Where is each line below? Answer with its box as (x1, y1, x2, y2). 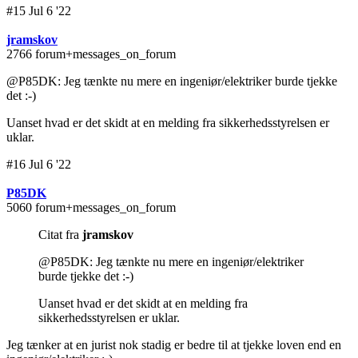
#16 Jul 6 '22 (6, 157, 71, 172)
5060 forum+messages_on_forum (6, 201, 176, 215)
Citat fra (38, 228, 82, 242)
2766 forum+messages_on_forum (6, 47, 176, 62)
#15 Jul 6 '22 (6, 4, 71, 18)
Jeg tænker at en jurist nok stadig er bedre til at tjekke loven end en (6, 338, 341, 352)
